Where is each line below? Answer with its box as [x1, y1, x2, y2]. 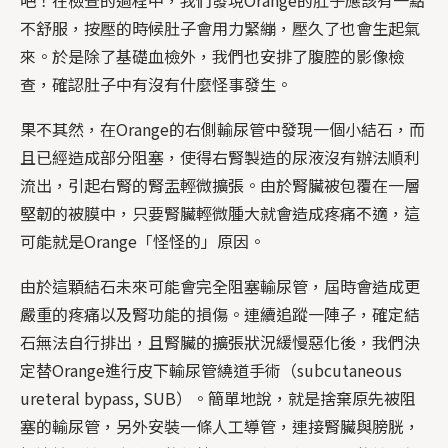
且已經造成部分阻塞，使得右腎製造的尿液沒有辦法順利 [20, 144, 420, 169]
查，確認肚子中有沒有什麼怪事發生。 [20, 71, 292, 96]
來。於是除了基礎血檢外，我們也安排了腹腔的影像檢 [20, 43, 404, 68]
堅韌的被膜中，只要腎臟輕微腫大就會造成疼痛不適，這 [20, 200, 420, 225]
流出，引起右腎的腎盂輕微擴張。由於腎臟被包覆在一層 [20, 172, 420, 197]
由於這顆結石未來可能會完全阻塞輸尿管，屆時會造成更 [20, 273, 420, 298]
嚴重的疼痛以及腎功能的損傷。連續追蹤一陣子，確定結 [20, 301, 420, 326]
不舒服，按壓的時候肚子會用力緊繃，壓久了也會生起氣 [20, 15, 420, 40]
